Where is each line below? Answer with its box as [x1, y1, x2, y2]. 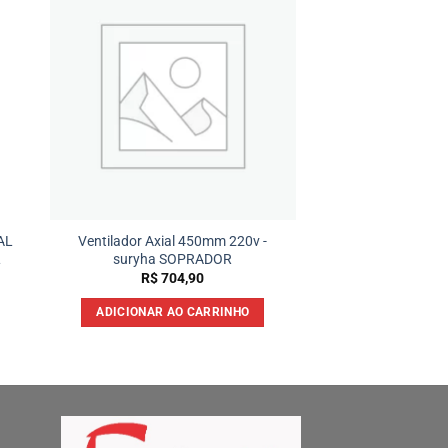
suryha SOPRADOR [113, 250, 233, 268]
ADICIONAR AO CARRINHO [96, 304, 250, 319]
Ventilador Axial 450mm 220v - [78, 232, 268, 250]
